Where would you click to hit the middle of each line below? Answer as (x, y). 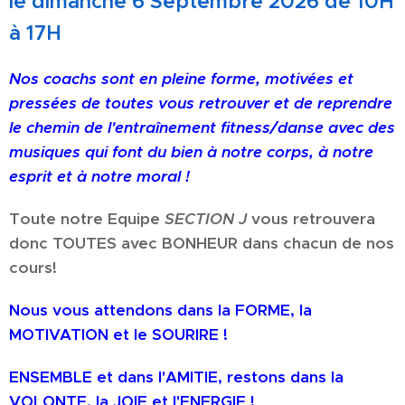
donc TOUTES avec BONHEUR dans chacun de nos (202, 243)
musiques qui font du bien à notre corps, (164, 151)
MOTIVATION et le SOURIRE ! (118, 334)
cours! (33, 267)
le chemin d (52, 127)
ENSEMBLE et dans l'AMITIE (113, 377)
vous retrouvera (311, 218)
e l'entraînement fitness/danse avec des (245, 127)
